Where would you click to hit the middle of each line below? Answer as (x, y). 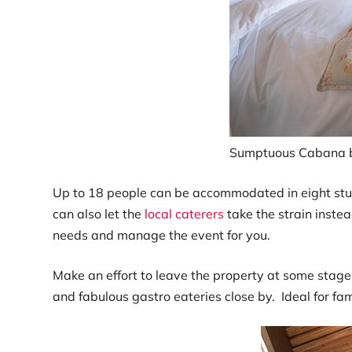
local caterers (185, 214)
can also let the (99, 214)
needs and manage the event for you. (162, 235)
